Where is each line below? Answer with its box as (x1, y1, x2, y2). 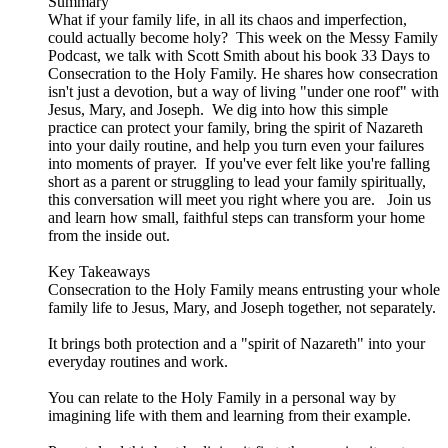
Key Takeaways (48, 263, 150, 281)
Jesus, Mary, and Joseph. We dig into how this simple (48, 101, 388, 119)
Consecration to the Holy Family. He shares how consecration (48, 65, 438, 83)
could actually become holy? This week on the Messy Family (48, 29, 438, 47)
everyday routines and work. (48, 353, 228, 371)
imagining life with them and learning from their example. (48, 407, 411, 425)
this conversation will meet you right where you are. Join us (48, 191, 431, 209)
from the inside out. (48, 227, 170, 245)
